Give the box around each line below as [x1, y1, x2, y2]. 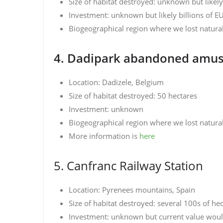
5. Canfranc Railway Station [54, 157, 203, 174]
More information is [69, 131, 139, 141]
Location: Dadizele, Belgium [69, 77, 164, 87]
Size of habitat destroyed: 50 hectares [69, 91, 197, 101]
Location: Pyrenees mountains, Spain [69, 185, 195, 195]
